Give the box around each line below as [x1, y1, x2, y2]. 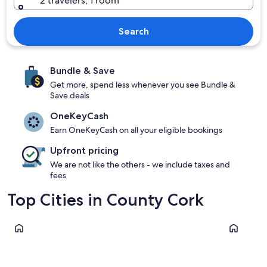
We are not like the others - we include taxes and [50, 159, 230, 170]
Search [118, 26, 149, 37]
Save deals [50, 90, 89, 101]
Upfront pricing [50, 145, 119, 156]
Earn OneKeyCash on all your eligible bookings [50, 125, 222, 135]
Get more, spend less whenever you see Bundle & [50, 79, 235, 90]
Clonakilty [7, 216, 49, 228]
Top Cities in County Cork [7, 190, 204, 210]
